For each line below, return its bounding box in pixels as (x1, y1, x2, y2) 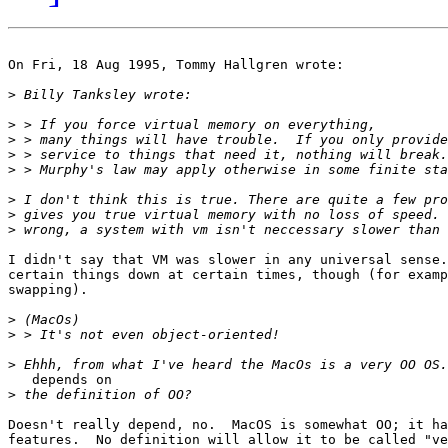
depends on (8, 372, 112, 388)
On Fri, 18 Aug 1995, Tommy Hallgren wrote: (8, 57, 344, 73)
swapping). (8, 282, 88, 298)
